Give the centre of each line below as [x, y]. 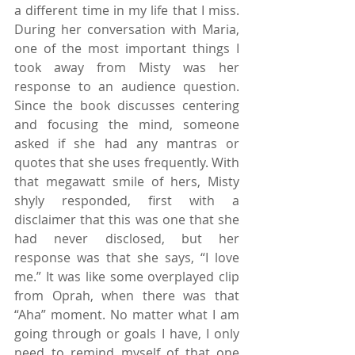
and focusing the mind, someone [127, 124]
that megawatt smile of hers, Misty [127, 181]
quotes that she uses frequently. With [127, 162]
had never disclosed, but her [127, 238]
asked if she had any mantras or [127, 143]
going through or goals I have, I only [127, 333]
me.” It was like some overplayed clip [127, 276]
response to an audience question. [127, 86]
